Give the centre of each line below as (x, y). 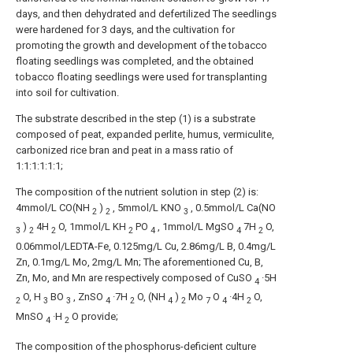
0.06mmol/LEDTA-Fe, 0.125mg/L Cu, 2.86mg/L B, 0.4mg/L (146, 246)
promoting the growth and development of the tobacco (141, 45)
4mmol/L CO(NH (54, 207)
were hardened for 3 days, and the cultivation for (125, 29)
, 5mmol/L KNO (147, 207)
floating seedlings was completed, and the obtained (135, 61)
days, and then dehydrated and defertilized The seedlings (146, 13)
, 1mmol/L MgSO (196, 227)
